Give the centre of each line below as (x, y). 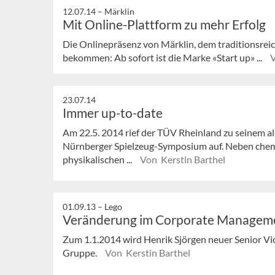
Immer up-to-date (113, 112)
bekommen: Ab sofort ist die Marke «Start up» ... (163, 57)
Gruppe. (81, 252)
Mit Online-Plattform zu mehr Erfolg (164, 24)
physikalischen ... (98, 159)
